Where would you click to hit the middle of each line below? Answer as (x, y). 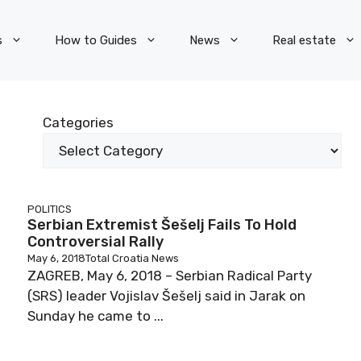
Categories (78, 122)
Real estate (304, 40)
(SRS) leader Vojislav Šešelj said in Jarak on (166, 296)
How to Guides (96, 40)
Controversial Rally (95, 242)
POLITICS (50, 209)
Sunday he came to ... (95, 316)
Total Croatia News (132, 258)
